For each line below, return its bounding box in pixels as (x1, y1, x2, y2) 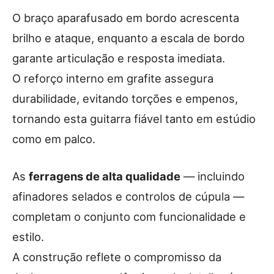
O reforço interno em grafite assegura (12, 72, 213, 86)
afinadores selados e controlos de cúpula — (12, 190, 244, 204)
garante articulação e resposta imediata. (12, 51, 225, 65)
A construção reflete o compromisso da (12, 250, 221, 264)
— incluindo (180, 169, 245, 183)
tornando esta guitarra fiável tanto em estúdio (12, 112, 256, 126)
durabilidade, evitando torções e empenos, (12, 92, 238, 106)
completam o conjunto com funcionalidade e (12, 210, 246, 224)
